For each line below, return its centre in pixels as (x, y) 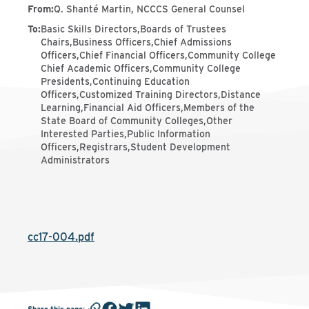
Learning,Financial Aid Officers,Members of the (148, 108)
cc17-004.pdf (61, 237)
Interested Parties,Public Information (126, 134)
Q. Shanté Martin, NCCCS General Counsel (149, 9)
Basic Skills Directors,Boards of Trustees (133, 29)
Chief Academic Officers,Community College (141, 68)
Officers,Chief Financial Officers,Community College (158, 55)
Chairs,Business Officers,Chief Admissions (136, 42)
